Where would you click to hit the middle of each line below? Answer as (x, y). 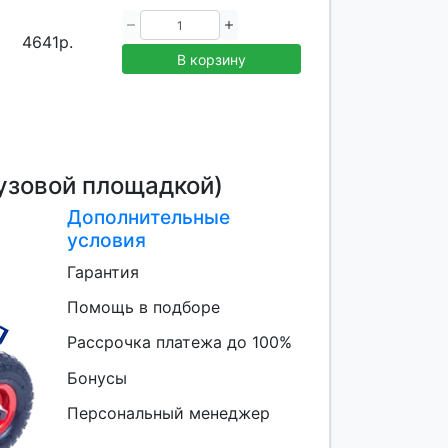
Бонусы (96, 377)
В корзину (211, 59)
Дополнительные (148, 217)
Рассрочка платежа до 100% (179, 342)
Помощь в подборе (143, 307)
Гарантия (102, 272)
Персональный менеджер (168, 412)
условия (106, 240)
